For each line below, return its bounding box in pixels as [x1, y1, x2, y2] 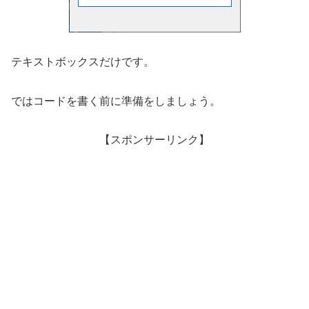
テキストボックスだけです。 [11, 55, 154, 68]
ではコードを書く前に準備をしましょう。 [11, 94, 221, 107]
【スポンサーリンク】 [99, 134, 210, 146]
